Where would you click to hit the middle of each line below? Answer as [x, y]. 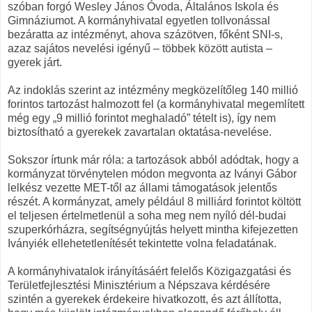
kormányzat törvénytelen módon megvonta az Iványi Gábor [152, 173]
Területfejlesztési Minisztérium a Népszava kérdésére [139, 285]
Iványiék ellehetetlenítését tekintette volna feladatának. [142, 243]
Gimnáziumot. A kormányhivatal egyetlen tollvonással [139, 20]
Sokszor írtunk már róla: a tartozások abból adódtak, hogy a [153, 159]
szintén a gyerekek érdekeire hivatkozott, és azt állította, [145, 299]
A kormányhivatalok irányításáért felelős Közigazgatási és [149, 271]
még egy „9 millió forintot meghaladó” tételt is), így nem [142, 118]
